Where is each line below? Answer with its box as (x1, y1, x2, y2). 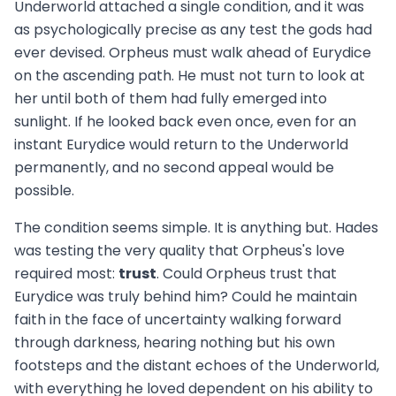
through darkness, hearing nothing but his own (14, 332, 335, 354)
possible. (14, 180, 74, 202)
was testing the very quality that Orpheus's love (14, 240, 345, 262)
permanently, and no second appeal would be (14, 157, 334, 179)
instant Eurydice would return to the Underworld (14, 134, 348, 156)
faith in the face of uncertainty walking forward (14, 309, 341, 331)
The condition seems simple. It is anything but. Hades (14, 217, 378, 239)
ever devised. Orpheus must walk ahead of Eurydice (14, 42, 371, 64)
